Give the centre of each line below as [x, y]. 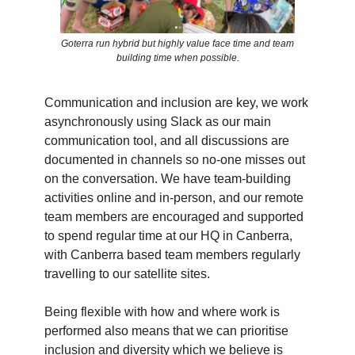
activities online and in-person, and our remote [174, 198]
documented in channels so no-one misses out [175, 160]
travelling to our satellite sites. [127, 274]
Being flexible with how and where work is [162, 312]
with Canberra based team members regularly [172, 255]
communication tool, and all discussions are [167, 141]
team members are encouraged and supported [174, 217]
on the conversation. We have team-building [168, 179]
